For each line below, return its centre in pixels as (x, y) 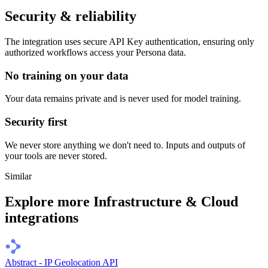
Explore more (49, 201)
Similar (18, 176)
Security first (36, 122)
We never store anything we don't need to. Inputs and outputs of (125, 145)
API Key (126, 41)
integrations (42, 217)
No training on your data (67, 75)
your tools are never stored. (56, 156)
